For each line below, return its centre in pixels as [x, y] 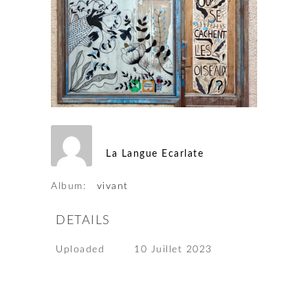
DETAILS [83, 221]
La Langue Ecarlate [155, 154]
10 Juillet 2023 [173, 250]
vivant [112, 187]
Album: [68, 187]
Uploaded [80, 250]
